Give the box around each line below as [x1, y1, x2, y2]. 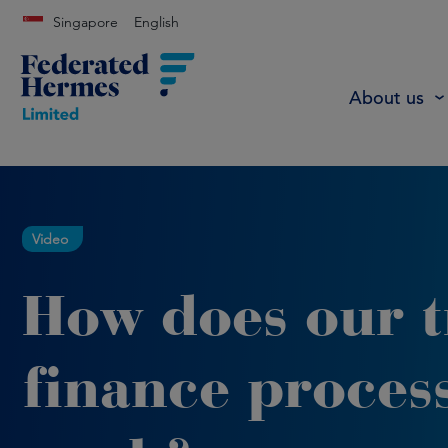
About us [349, 85, 424, 109]
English [134, 13, 179, 31]
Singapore [53, 13, 118, 31]
